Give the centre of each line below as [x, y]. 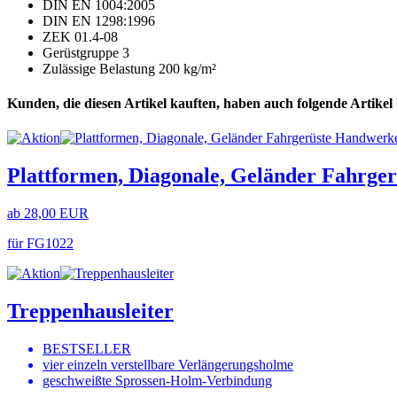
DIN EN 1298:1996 [99, 20]
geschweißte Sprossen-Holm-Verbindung [157, 380]
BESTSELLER [87, 348]
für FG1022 [40, 244]
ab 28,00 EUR [48, 214]
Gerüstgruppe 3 [86, 52]
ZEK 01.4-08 [80, 36]
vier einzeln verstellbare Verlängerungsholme [168, 364]
